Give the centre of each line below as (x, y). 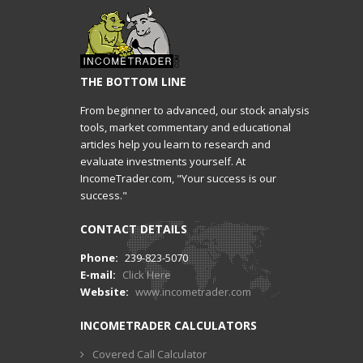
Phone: (99, 258)
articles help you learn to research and (175, 144)
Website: (105, 292)
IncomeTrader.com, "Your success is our (178, 178)
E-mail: (99, 275)
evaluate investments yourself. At (163, 161)
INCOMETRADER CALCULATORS (169, 325)
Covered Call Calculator (149, 354)
